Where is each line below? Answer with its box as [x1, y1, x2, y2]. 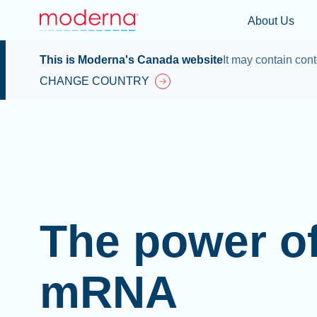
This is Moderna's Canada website [40, 54, 223, 66]
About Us [248, 14, 295, 27]
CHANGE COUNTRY [40, 75, 149, 87]
